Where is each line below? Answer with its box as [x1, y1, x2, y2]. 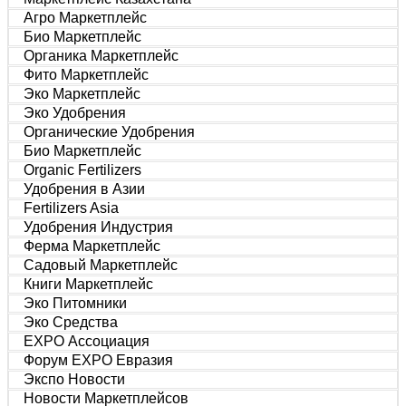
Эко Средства [24, 314, 118, 330]
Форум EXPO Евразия [24, 353, 173, 368]
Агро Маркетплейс [24, 10, 147, 25]
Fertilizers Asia [24, 200, 119, 216]
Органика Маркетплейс [24, 48, 179, 63]
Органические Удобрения [24, 124, 195, 140]
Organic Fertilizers [24, 162, 141, 178]
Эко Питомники [24, 295, 127, 311]
